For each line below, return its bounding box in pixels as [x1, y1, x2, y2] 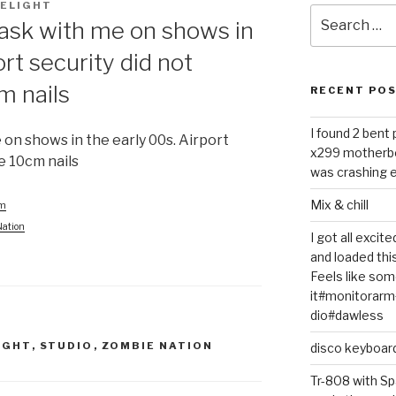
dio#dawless [309, 308, 384, 324]
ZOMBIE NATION [101, 339, 214, 353]
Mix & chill [309, 197, 369, 213]
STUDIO [39, 339, 94, 353]
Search [308, 5, 355, 20]
